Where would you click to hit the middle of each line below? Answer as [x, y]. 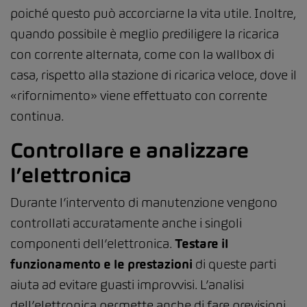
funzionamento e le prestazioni [103, 264]
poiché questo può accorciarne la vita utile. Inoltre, [153, 13]
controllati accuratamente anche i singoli [126, 223]
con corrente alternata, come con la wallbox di [142, 54]
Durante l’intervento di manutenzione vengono [144, 202]
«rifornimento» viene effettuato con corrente [139, 95]
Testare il [201, 243]
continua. [37, 116]
